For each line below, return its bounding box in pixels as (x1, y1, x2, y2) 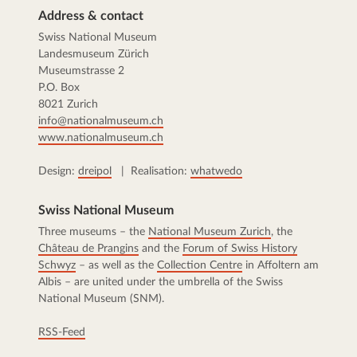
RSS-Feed (38, 327, 85, 339)
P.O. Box (38, 82, 80, 94)
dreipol (78, 166, 112, 178)
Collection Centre (157, 260, 242, 272)
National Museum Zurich (148, 226, 271, 238)
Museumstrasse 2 (38, 65, 124, 77)
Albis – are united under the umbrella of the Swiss (38, 277, 283, 288)
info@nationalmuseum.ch (38, 116, 163, 127)
